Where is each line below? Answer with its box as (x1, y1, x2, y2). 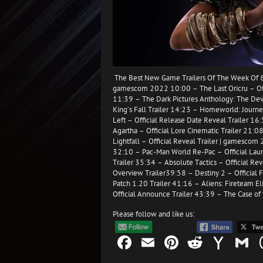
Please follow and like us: (113, 209, 194, 218)
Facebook (134, 230, 210, 254)
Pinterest (181, 230, 253, 254)
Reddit (204, 230, 257, 254)
